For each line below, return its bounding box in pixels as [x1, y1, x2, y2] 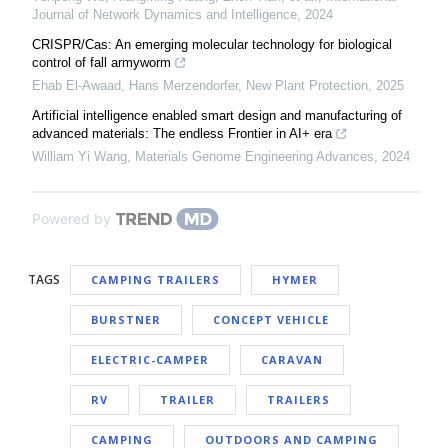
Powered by [32, 209, 111, 227]
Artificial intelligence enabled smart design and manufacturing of [32, 107, 402, 123]
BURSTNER [91, 311, 161, 327]
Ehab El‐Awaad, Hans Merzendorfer [32, 77, 238, 93]
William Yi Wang [32, 148, 127, 164]
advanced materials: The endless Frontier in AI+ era [32, 125, 332, 141]
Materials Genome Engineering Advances [135, 148, 374, 164]
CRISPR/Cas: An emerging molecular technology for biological [32, 36, 392, 52]
